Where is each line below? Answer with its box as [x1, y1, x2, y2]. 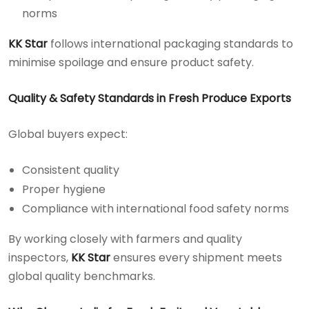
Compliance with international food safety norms [22, 200, 289, 217]
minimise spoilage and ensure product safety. [8, 54, 254, 70]
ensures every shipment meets [110, 249, 282, 266]
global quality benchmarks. [8, 268, 155, 284]
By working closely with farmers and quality [8, 230, 242, 247]
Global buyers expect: [8, 126, 128, 142]
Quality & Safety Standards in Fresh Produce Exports [8, 90, 291, 106]
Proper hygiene [22, 181, 106, 197]
